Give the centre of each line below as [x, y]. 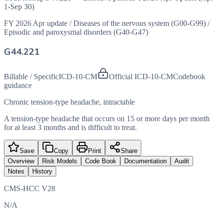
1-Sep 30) [19, 6]
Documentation [145, 161]
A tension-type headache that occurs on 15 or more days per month [107, 119]
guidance [18, 86]
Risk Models [60, 161]
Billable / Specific [31, 77]
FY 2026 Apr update [36, 23]
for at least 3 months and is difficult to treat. [70, 128]
